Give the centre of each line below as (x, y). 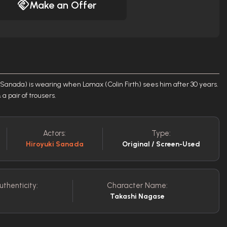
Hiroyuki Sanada (55, 144)
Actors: (55, 133)
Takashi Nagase (137, 196)
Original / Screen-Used (161, 144)
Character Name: (137, 185)
